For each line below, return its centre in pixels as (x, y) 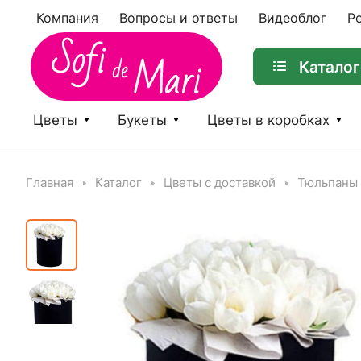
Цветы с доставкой (220, 183)
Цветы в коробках (268, 120)
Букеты (142, 120)
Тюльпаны (328, 183)
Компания (67, 18)
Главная (50, 183)
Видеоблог (293, 18)
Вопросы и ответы (178, 18)
